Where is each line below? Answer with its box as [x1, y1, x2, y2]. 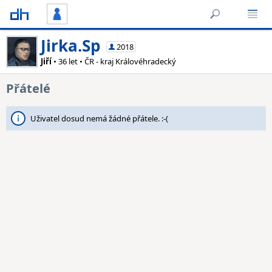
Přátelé [6, 80, 50, 97]
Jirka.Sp [41, 35, 100, 56]
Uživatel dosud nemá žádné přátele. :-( [30, 113, 168, 124]
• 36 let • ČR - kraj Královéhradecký [52, 56, 176, 67]
